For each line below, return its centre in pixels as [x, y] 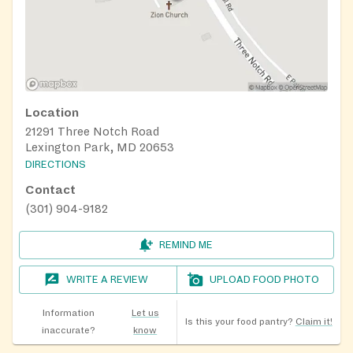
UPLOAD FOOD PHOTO [265, 280]
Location [52, 113]
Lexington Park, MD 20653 [100, 148]
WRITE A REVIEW [108, 280]
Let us [145, 314]
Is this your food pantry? [239, 322]
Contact [50, 190]
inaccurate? [68, 331]
